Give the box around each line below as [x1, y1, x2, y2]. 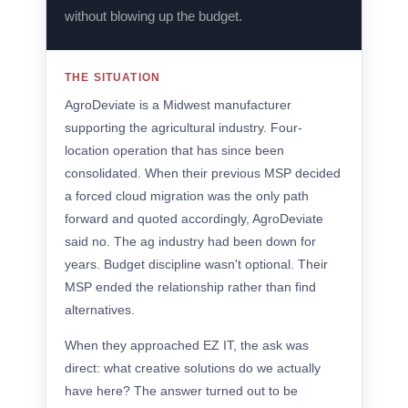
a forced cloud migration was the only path [65, 189, 309, 203]
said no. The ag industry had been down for [65, 234, 316, 249]
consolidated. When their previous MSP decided [65, 166, 341, 180]
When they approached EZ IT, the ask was [65, 338, 309, 352]
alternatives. [65, 302, 135, 317]
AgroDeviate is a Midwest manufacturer [65, 97, 291, 112]
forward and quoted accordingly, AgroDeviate [65, 211, 323, 226]
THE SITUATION [65, 72, 160, 83]
